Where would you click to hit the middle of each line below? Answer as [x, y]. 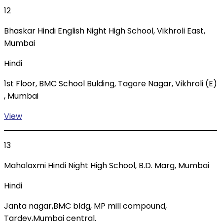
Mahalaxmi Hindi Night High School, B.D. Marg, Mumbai [107, 166]
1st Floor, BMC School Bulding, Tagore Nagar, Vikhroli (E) [110, 84]
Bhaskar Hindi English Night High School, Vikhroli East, [105, 31]
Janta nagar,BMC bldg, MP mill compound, [85, 206]
